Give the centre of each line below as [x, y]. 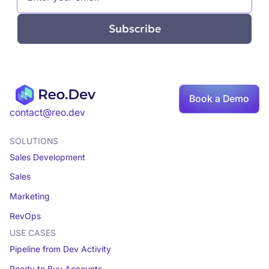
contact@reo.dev [47, 112]
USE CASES [32, 233]
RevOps [25, 216]
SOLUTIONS [34, 141]
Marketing [29, 197]
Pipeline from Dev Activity [60, 249]
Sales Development [47, 157]
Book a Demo [219, 98]
